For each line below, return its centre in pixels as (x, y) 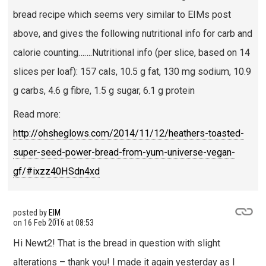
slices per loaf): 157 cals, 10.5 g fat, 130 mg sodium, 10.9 (132, 72)
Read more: (37, 115)
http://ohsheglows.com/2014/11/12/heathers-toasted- (128, 134)
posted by (31, 213)
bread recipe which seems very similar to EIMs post (122, 15)
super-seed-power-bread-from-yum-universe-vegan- (124, 153)
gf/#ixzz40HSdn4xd (56, 172)
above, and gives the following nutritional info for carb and (132, 34)
